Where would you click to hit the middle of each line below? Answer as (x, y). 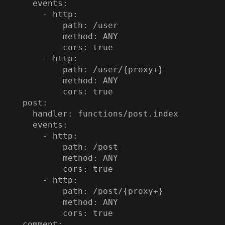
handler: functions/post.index (23, 114)
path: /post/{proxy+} (38, 191)
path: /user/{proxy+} (38, 70)
